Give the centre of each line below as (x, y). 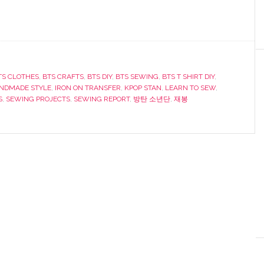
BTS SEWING (137, 77)
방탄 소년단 (152, 99)
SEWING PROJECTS (38, 99)
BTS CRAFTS (63, 77)
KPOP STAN (143, 88)
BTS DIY (100, 77)
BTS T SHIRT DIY (188, 77)
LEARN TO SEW (190, 88)
